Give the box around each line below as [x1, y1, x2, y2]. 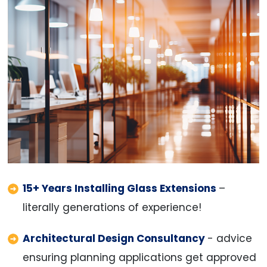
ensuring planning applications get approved [22, 250, 256, 265]
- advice [207, 231, 252, 246]
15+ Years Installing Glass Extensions [22, 181, 219, 195]
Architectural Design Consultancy [22, 231, 207, 246]
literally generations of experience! [22, 200, 201, 215]
